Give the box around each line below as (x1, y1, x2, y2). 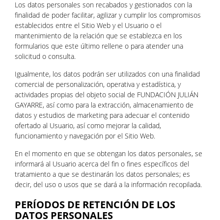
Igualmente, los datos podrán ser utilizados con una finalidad (15, 69, 200, 79)
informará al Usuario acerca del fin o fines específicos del (15, 159, 189, 168)
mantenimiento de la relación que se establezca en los (15, 31, 182, 40)
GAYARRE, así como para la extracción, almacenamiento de (15, 100, 193, 110)
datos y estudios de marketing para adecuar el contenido (15, 110, 190, 120)
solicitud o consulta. (15, 52, 76, 61)
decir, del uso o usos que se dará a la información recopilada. (15, 180, 202, 189)
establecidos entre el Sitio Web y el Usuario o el (15, 21, 162, 30)
